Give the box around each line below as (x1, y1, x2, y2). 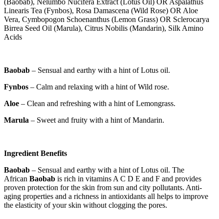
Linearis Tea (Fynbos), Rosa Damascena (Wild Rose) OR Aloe (4, 6, 198, 15)
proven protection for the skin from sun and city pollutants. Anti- (4, 183, 202, 192)
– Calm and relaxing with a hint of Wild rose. (28, 82, 169, 91)
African (4, 174, 29, 183)
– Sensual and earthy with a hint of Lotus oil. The (30, 165, 184, 174)
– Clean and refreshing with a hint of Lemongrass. (19, 99, 175, 108)
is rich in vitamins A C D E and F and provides (55, 174, 201, 183)
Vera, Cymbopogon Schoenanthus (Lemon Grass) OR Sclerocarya (4, 15, 209, 23)
